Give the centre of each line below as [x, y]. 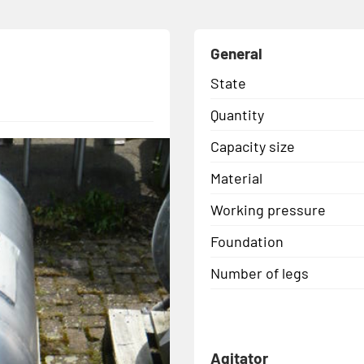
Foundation [247, 241]
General [236, 53]
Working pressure [268, 209]
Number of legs [260, 273]
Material [236, 178]
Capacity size [253, 146]
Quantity [237, 114]
